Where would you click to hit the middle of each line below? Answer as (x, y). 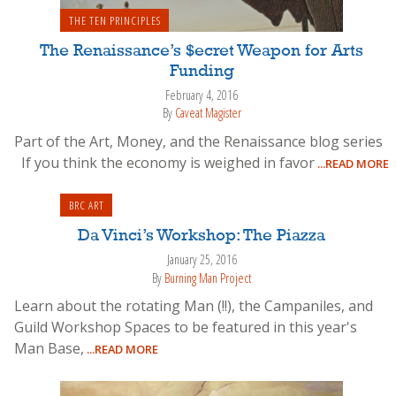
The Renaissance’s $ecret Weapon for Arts (202, 51)
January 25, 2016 (202, 260)
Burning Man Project (208, 278)
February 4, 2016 (202, 95)
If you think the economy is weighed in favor (164, 162)
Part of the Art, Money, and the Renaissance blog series (198, 141)
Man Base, (49, 349)
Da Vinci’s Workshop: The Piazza (202, 236)
